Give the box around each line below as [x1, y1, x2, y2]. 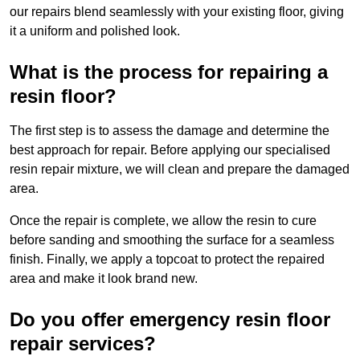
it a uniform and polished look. [10, 24, 180, 39]
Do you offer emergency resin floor [10, 309, 330, 331]
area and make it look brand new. [10, 272, 198, 286]
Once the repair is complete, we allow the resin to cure [10, 214, 317, 228]
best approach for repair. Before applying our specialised [10, 143, 330, 157]
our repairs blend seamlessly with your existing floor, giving [10, 5, 344, 19]
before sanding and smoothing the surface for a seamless [10, 233, 334, 247]
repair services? [10, 333, 156, 355]
